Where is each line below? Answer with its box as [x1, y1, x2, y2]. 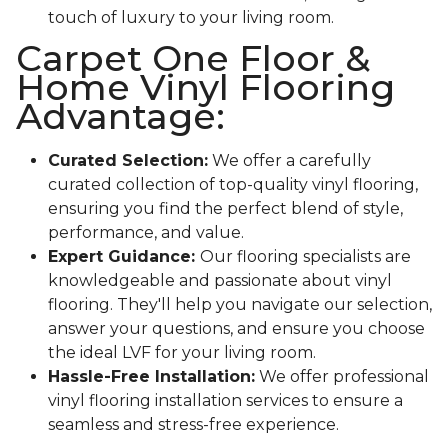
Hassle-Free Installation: [48, 367, 255, 387]
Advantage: [16, 94, 225, 139]
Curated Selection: [48, 151, 208, 171]
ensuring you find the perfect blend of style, [48, 199, 403, 219]
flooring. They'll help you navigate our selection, [48, 295, 432, 315]
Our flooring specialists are [200, 247, 411, 267]
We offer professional [255, 367, 429, 387]
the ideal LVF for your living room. [48, 343, 316, 363]
